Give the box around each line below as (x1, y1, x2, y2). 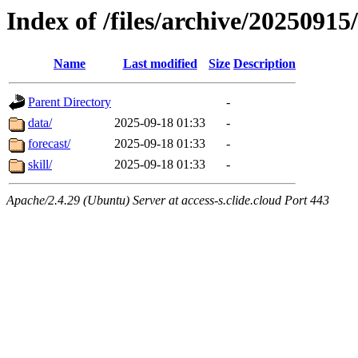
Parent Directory (28, 95, 111, 109)
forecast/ (28, 137, 70, 151)
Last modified (122, 57, 197, 71)
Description (233, 57, 296, 71)
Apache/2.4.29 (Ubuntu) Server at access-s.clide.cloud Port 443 (6, 193, 329, 208)
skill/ (28, 157, 52, 172)
